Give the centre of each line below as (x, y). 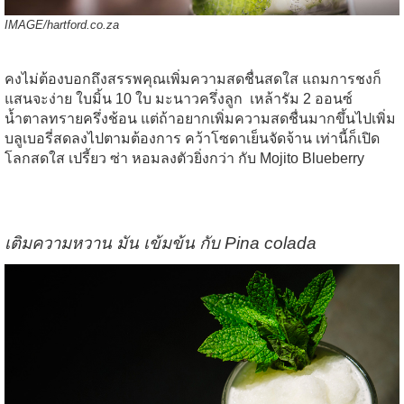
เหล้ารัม (275, 99)
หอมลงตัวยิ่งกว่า (183, 159)
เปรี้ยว (87, 159)
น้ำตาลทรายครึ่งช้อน (71, 119)
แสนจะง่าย (38, 99)
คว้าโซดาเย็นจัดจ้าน (248, 139)
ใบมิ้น (94, 99)
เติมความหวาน (58, 243)
